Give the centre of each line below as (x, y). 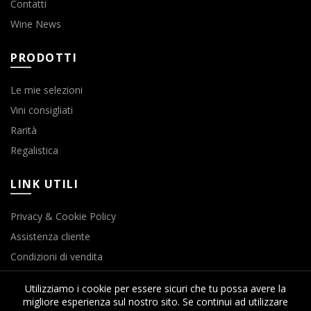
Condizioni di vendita (57, 257)
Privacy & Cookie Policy (63, 217)
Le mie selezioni (47, 90)
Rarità (24, 131)
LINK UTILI (44, 184)
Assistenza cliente (50, 237)
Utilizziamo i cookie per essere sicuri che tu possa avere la (155, 288)
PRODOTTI (44, 58)
